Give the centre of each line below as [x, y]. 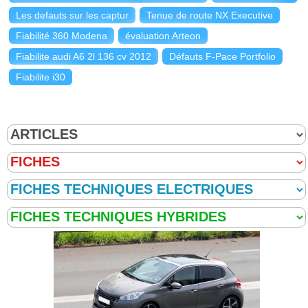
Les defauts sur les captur [72, 15]
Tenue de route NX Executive [210, 15]
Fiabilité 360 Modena [62, 35]
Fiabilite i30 [41, 77]
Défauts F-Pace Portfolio [222, 56]
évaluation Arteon [163, 35]
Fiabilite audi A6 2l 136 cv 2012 [84, 56]
